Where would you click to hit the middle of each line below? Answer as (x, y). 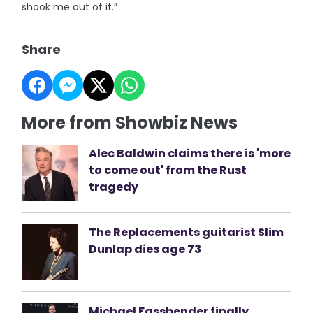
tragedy (114, 187)
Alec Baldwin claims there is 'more (190, 153)
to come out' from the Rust (168, 170)
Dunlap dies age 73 (145, 249)
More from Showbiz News (130, 122)
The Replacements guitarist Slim (187, 232)
